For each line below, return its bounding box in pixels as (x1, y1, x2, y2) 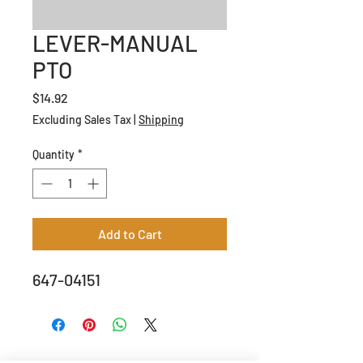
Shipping (139, 112, 184, 126)
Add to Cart (97, 225, 162, 241)
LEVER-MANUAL (32, 28, 198, 57)
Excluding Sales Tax (32, 112, 131, 126)
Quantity (32, 147, 75, 161)
